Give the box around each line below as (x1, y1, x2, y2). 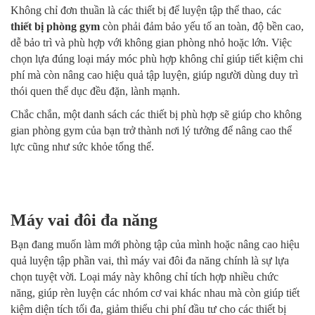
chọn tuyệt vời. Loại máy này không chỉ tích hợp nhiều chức (11, 271, 278, 283)
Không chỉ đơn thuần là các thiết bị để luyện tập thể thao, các (11, 4, 281, 17)
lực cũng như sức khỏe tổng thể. (11, 141, 154, 153)
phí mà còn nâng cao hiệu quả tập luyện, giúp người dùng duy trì (11, 69, 298, 82)
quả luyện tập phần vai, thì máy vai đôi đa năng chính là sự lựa (11, 255, 289, 267)
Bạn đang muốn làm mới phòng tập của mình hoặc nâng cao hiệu (11, 238, 300, 251)
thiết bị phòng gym (11, 20, 100, 33)
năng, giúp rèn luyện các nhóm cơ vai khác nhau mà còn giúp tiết (11, 287, 300, 300)
